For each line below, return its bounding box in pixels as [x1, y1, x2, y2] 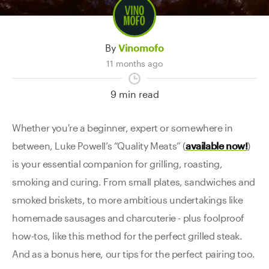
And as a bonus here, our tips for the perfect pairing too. [12, 248, 255, 259]
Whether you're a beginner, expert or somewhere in [12, 122, 233, 133]
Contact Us [6, 14, 53, 27]
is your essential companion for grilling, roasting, [12, 158, 223, 169]
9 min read [110, 88, 159, 100]
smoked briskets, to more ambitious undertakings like [12, 194, 243, 205]
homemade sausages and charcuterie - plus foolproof [12, 212, 245, 223]
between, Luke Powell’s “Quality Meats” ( [12, 140, 186, 151]
